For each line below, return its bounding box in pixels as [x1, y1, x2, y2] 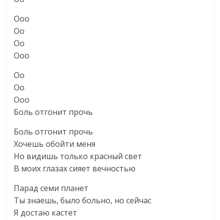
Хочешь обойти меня [14, 138, 96, 149]
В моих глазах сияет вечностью [14, 163, 136, 174]
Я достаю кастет [14, 207, 78, 218]
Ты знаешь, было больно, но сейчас [14, 195, 152, 206]
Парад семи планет [14, 183, 89, 193]
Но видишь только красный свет [14, 151, 142, 162]
